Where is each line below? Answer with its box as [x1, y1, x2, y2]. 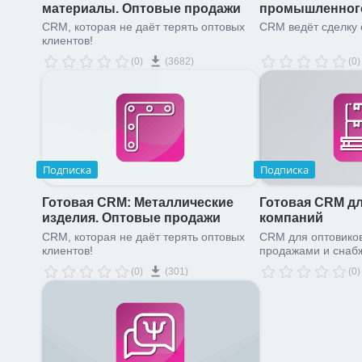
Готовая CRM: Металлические [42, 196, 234, 210]
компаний [259, 211, 323, 225]
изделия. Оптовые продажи [42, 211, 221, 225]
